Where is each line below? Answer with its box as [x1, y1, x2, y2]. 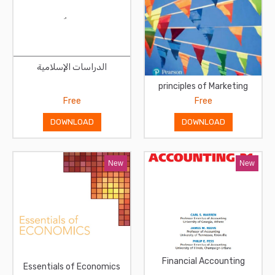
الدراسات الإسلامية [37, 61, 107, 72]
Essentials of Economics [23, 261, 120, 273]
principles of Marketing [158, 80, 248, 91]
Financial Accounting [161, 256, 245, 267]
